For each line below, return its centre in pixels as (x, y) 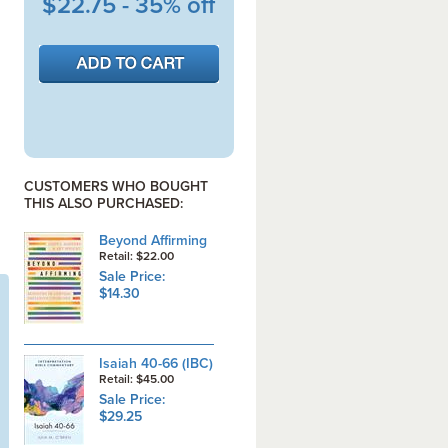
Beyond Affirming (152, 240)
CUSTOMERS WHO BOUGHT (115, 186)
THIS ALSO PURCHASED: (103, 203)
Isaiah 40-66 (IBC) (155, 363)
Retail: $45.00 (139, 379)
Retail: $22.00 (139, 256)
